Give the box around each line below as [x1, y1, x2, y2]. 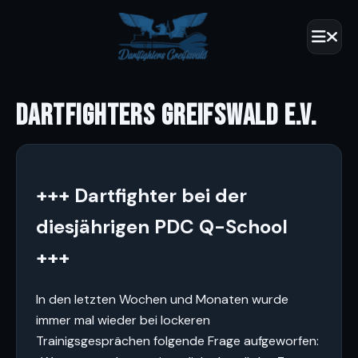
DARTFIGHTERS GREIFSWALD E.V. [16, 99, 317, 133]
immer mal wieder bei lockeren [36, 311, 210, 328]
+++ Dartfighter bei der [36, 182, 247, 208]
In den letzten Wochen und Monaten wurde [36, 290, 288, 308]
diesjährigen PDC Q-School [36, 213, 288, 239]
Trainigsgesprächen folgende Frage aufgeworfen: [36, 332, 319, 349]
